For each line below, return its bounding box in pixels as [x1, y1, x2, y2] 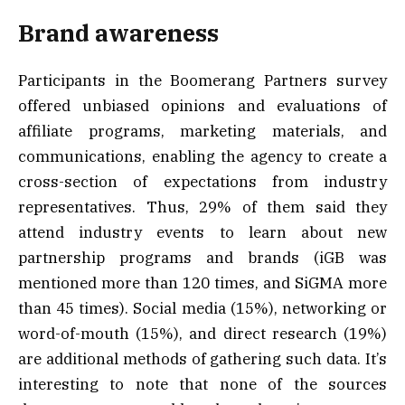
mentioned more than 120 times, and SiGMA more [18, 273, 387, 294]
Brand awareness [18, 18, 219, 49]
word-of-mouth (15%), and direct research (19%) [18, 324, 387, 344]
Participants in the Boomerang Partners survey [18, 71, 387, 91]
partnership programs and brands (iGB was [18, 248, 387, 268]
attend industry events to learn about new [18, 222, 387, 243]
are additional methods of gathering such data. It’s [18, 349, 387, 370]
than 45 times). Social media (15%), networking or [18, 298, 387, 319]
